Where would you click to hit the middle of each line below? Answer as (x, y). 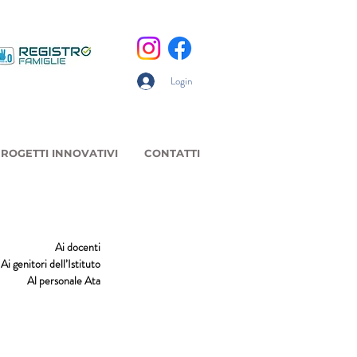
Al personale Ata (64, 280)
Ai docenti (78, 247)
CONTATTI (172, 153)
